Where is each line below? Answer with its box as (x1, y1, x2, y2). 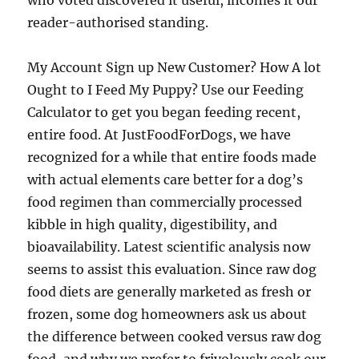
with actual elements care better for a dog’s (27, 171, 304, 188)
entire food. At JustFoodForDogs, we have (27, 127, 292, 143)
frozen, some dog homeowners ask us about (27, 306, 308, 322)
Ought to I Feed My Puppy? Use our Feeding (27, 82, 305, 98)
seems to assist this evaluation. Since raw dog (27, 261, 317, 277)
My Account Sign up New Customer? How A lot (27, 59, 322, 75)
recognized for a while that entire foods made (27, 149, 317, 165)
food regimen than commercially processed (27, 194, 303, 210)
